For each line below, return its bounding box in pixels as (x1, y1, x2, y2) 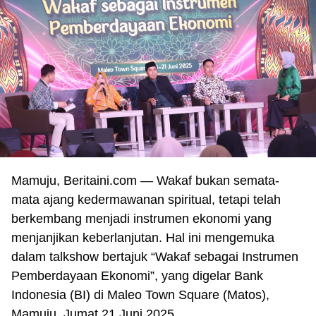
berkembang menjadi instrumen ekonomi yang (11, 211, 272, 226)
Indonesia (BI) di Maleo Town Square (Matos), (11, 287, 269, 302)
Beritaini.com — (63, 173, 153, 188)
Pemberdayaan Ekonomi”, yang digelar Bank (11, 268, 263, 283)
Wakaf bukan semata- (153, 173, 279, 188)
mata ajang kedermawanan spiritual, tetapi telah (11, 192, 281, 207)
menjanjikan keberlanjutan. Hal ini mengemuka (11, 230, 274, 245)
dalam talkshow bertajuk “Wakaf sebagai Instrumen (11, 249, 298, 264)
